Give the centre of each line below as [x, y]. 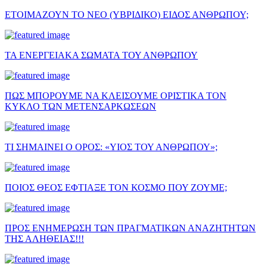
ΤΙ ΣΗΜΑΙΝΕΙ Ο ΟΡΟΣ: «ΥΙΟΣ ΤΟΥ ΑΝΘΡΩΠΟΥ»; [111, 147]
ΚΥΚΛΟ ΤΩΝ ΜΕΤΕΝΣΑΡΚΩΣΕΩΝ [80, 106]
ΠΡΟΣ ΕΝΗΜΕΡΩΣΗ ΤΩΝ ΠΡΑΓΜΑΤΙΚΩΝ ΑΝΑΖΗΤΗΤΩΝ [130, 228]
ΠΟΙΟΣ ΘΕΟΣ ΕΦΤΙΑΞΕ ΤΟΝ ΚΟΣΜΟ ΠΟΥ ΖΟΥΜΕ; [116, 187]
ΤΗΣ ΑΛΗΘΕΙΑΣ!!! [44, 238]
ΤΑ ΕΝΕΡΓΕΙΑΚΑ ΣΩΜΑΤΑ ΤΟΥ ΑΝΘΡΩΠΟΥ [101, 55]
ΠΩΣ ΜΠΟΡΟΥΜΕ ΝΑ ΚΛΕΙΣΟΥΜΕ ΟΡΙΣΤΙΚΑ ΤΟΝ [116, 95]
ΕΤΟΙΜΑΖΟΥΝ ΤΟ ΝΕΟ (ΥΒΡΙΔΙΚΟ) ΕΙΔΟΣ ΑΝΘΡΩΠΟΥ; [127, 14]
